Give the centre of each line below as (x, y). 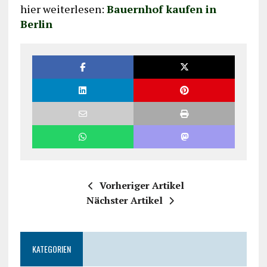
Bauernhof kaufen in (161, 9)
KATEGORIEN (51, 249)
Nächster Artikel (125, 201)
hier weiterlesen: (63, 9)
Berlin (36, 24)
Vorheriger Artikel (142, 186)
